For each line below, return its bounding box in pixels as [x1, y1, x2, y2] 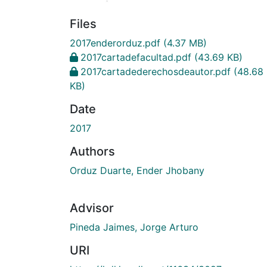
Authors [70, 144, 115, 159]
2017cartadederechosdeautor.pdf [80, 65, 231, 77]
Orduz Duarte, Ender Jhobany [70, 164, 204, 176]
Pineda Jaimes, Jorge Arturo [70, 221, 198, 233]
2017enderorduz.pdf [70, 36, 160, 49]
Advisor [70, 200, 114, 215]
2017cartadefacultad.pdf [80, 51, 191, 63]
